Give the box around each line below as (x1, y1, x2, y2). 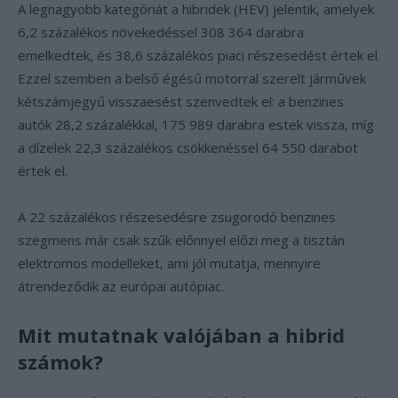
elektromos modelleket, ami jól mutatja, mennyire (18, 254, 321, 272)
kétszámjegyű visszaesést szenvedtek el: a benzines (18, 92, 344, 110)
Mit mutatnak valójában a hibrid (18, 322, 345, 348)
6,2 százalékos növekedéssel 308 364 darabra (18, 23, 304, 41)
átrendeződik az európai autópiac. (18, 277, 224, 295)
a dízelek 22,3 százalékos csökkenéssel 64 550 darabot (18, 139, 358, 156)
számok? (18, 348, 103, 375)
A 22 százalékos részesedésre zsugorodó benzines (18, 208, 336, 226)
